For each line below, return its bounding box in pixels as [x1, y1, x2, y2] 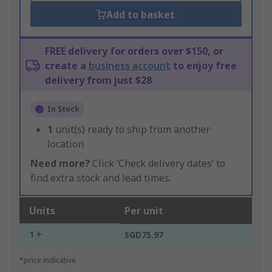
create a [45, 59, 89, 73]
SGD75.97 [124, 229, 163, 241]
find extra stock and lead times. [30, 171, 171, 185]
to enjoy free [171, 59, 237, 73]
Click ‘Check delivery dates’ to [90, 157, 225, 171]
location [47, 137, 84, 151]
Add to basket [106, 8, 175, 22]
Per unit [124, 204, 163, 218]
